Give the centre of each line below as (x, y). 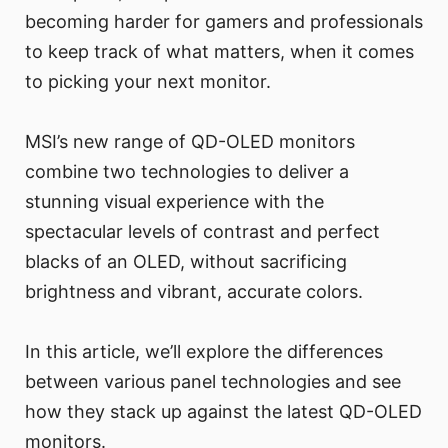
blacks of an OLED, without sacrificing (186, 262)
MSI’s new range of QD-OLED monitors (190, 142)
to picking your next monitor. (148, 82)
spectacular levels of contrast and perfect (202, 232)
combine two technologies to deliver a (187, 172)
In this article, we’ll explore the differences (204, 352)
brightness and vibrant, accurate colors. (194, 292)
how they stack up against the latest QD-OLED (223, 412)
